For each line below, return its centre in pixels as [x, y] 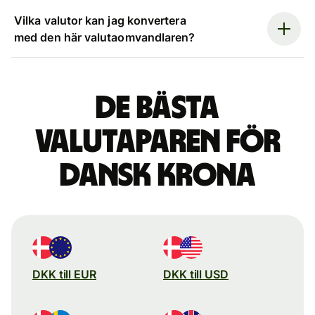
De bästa [157, 108]
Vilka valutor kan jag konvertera [100, 20]
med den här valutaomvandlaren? [105, 37]
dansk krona [157, 175]
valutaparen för [157, 142]
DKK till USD [196, 274]
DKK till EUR [64, 274]
